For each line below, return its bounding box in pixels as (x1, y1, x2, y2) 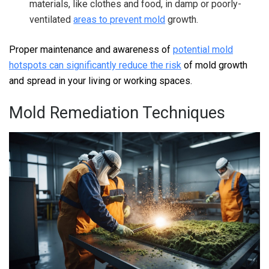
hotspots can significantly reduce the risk (9, 59, 181, 71)
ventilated (29, 13, 74, 25)
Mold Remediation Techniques (9, 103, 225, 123)
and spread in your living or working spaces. (9, 74, 192, 86)
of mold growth (181, 59, 247, 71)
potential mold (173, 43, 233, 55)
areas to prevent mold (73, 13, 166, 25)
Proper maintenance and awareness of (9, 43, 173, 55)
